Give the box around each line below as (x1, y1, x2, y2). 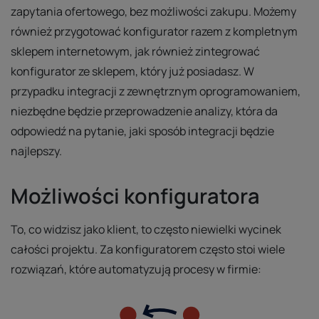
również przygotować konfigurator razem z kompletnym (11, 23, 298, 39)
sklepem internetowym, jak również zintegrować (11, 43, 260, 59)
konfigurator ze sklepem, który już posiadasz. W (11, 63, 254, 79)
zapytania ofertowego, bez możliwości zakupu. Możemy (11, 4, 296, 19)
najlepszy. (11, 143, 62, 159)
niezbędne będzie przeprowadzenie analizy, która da (11, 103, 278, 119)
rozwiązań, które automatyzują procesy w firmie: (11, 261, 261, 277)
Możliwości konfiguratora (11, 182, 260, 210)
